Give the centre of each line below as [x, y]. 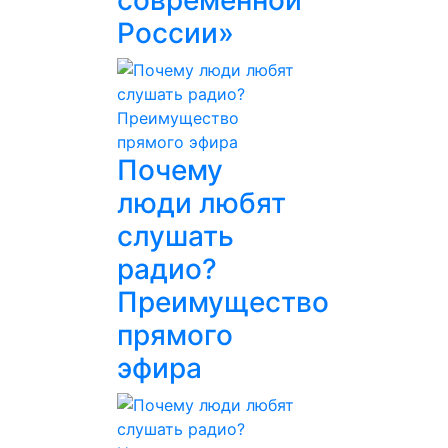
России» [175, 33]
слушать [175, 236]
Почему [170, 170]
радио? [167, 269]
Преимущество [223, 302]
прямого [175, 335]
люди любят [201, 203]
